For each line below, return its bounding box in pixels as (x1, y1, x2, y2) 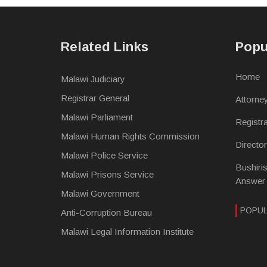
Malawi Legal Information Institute (61, 226, 194, 237)
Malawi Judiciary (61, 73, 125, 84)
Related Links (61, 39, 148, 54)
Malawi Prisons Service (61, 169, 154, 179)
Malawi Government (61, 188, 139, 198)
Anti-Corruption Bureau (61, 207, 152, 218)
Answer (235, 175, 265, 186)
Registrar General (61, 92, 129, 103)
